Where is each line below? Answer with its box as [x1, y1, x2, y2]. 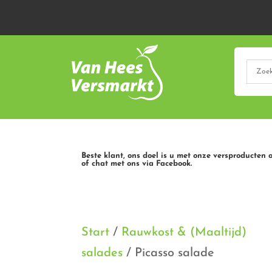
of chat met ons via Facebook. [81, 159, 192, 168]
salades [81, 246, 123, 259]
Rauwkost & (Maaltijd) [121, 226, 247, 239]
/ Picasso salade [123, 246, 215, 259]
